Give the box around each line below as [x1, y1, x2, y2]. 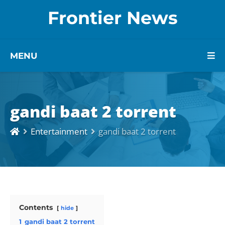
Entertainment [31, 125, 87, 137]
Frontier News [47, 7, 178, 29]
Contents [19, 202, 53, 212]
